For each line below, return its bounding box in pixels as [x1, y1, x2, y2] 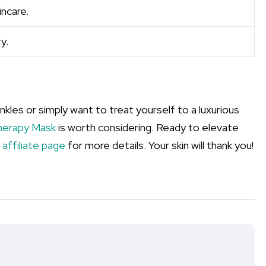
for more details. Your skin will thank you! [65, 138, 254, 152]
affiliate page [2, 138, 65, 152]
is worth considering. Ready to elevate [56, 121, 239, 134]
